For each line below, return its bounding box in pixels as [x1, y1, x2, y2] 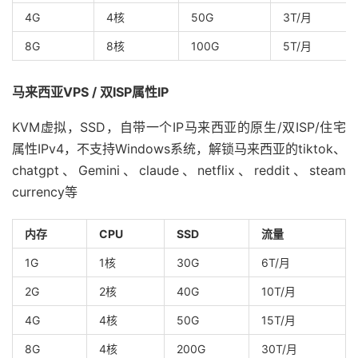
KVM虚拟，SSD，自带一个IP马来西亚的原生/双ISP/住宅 [12, 119, 346, 136]
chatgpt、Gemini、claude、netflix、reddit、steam [12, 162, 346, 179]
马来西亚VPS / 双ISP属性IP [12, 84, 169, 101]
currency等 [12, 184, 78, 201]
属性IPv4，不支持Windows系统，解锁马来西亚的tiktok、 [12, 141, 346, 157]
